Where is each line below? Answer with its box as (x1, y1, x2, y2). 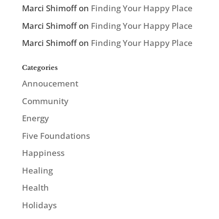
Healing (22, 164, 53, 176)
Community (22, 95, 68, 107)
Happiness (22, 147, 65, 159)
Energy (22, 112, 49, 124)
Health (22, 182, 49, 194)
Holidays (22, 199, 57, 211)
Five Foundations (22, 130, 90, 141)
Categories (22, 64, 58, 72)
